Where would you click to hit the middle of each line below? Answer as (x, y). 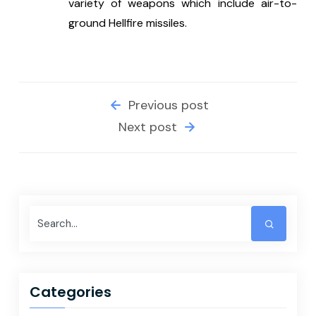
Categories (71, 292)
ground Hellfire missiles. (127, 23)
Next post (149, 127)
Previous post (167, 105)
